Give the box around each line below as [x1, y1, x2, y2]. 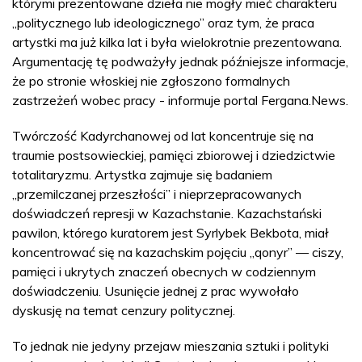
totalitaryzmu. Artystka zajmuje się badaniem [12, 166, 272, 183]
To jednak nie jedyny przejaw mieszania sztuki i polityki [12, 337, 329, 354]
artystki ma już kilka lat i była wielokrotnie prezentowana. [12, 33, 342, 50]
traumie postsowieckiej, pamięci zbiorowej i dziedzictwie [12, 146, 335, 163]
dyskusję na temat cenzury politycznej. [12, 301, 235, 318]
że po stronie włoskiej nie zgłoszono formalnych [12, 72, 290, 89]
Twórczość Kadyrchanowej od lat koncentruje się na [12, 127, 314, 144]
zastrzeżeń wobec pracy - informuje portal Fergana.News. [12, 91, 348, 108]
